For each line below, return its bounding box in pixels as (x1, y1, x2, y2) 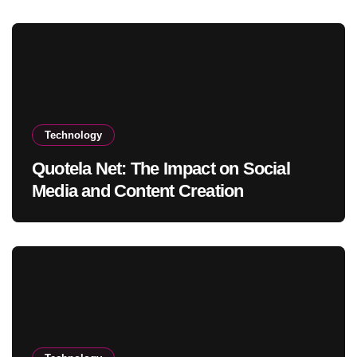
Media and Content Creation (32, 180, 244, 201)
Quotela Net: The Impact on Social (32, 158, 290, 178)
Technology (45, 128, 102, 141)
